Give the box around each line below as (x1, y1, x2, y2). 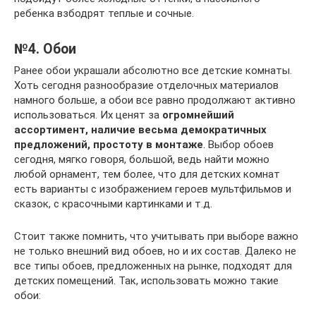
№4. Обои (14, 41, 76, 58)
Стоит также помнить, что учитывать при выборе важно (14, 230, 298, 243)
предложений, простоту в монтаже (14, 138, 203, 151)
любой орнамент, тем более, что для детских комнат (14, 168, 280, 181)
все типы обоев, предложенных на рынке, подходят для (14, 260, 292, 272)
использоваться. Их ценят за (14, 109, 162, 121)
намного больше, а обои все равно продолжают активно (14, 94, 296, 107)
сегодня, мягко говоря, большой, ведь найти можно (14, 153, 269, 166)
